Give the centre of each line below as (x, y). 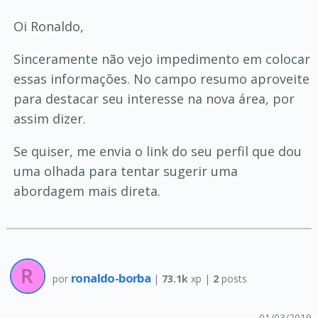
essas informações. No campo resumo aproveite (161, 79)
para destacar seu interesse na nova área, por (154, 99)
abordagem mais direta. (87, 191)
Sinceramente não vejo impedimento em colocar (161, 59)
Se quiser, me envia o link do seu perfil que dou (157, 151)
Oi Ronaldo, (48, 26)
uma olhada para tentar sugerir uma (125, 171)
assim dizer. (49, 119)
